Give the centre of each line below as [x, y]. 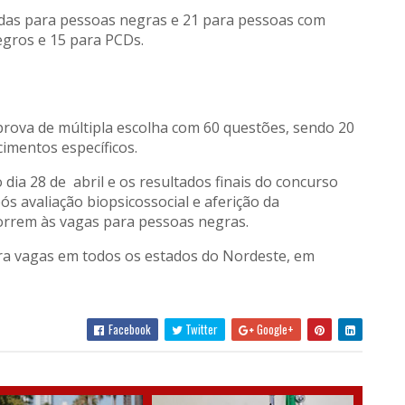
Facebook [128, 329]
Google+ [273, 329]
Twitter [200, 329]
